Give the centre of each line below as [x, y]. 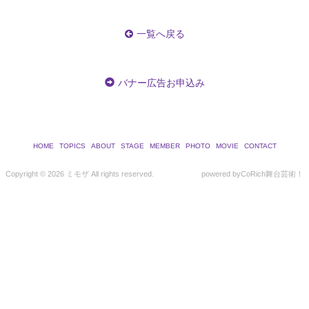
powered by [221, 174]
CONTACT [260, 146]
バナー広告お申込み [161, 83]
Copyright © [27, 174]
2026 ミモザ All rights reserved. [101, 174]
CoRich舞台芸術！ [272, 174]
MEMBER [165, 146]
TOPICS [72, 146]
